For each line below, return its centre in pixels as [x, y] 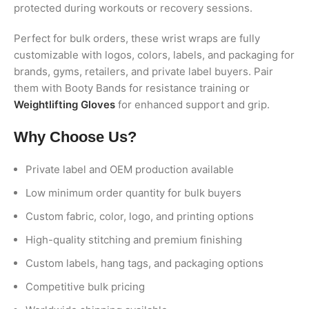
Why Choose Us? [75, 137]
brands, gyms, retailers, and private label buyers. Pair [143, 72]
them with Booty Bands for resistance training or [132, 88]
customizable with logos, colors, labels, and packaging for [154, 55]
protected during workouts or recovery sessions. [133, 8]
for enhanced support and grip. [192, 105]
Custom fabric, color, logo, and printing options [140, 217]
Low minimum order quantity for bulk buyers [133, 193]
